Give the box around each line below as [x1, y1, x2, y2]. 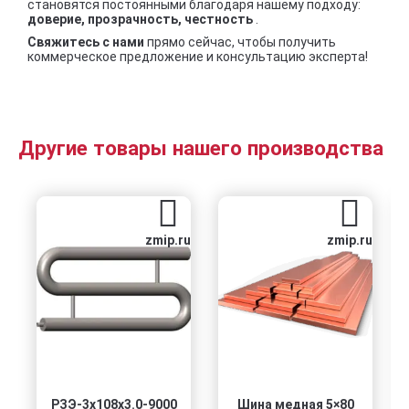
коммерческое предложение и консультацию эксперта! [27, 49, 368, 65]
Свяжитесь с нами [27, 35, 147, 50]
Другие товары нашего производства [18, 136, 383, 161]
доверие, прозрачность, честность [27, 11, 256, 26]
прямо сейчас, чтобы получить [147, 35, 336, 50]
